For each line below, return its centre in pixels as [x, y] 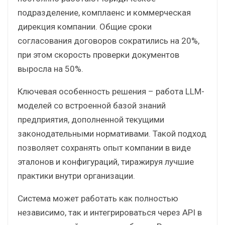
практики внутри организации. [76, 176]
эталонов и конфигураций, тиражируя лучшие [106, 161]
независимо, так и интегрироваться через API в [110, 212]
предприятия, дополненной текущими [91, 119]
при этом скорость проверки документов [98, 54]
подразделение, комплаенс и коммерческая [104, 12]
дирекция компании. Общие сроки [85, 26]
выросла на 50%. [50, 69]
